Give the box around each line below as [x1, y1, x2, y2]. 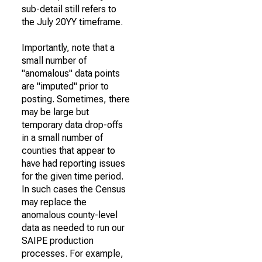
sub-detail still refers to [22, 4, 116, 15]
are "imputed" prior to [22, 81, 109, 92]
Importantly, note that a [22, 42, 115, 53]
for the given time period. [22, 171, 123, 182]
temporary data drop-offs [22, 119, 123, 130]
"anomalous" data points [22, 68, 120, 79]
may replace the [22, 196, 87, 208]
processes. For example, [22, 248, 123, 259]
